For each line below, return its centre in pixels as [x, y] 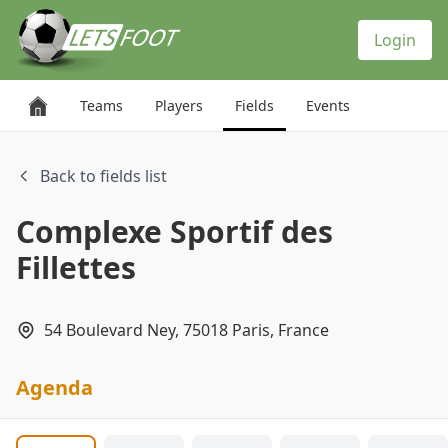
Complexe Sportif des [174, 231]
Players [179, 105]
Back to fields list [103, 176]
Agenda [54, 387]
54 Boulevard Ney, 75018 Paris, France [186, 330]
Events [328, 105]
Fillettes [76, 267]
